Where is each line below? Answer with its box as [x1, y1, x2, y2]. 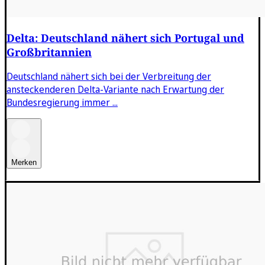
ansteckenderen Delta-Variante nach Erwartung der [7, 82, 224, 96]
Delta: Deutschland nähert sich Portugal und [7, 30, 244, 45]
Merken [11, 157, 37, 167]
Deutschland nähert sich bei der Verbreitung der [7, 69, 211, 83]
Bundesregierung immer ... [7, 95, 118, 109]
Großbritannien [7, 44, 92, 59]
